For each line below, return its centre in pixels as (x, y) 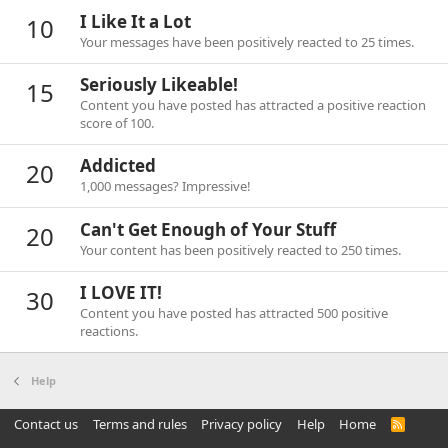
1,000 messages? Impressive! (165, 186)
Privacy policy (241, 424)
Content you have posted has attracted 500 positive (234, 312)
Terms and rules (139, 424)
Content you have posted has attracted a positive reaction (253, 104)
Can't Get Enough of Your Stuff (208, 229)
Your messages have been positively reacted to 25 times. (247, 41)
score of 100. (117, 122)
